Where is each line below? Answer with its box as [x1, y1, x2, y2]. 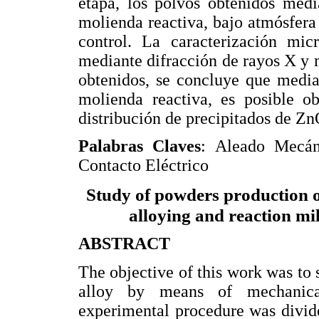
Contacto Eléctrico [78, 156, 209, 175]
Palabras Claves [78, 137, 202, 156]
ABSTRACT [78, 234, 170, 253]
